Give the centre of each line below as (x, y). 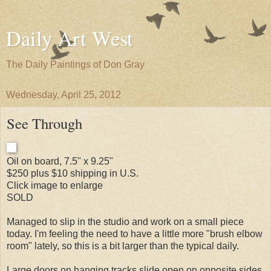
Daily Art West (70, 38)
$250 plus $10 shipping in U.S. (73, 173)
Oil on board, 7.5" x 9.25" (60, 161)
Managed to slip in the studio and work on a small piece (125, 221)
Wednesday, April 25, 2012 (64, 95)
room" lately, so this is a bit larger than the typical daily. (123, 246)
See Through (44, 123)
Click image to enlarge (55, 185)
